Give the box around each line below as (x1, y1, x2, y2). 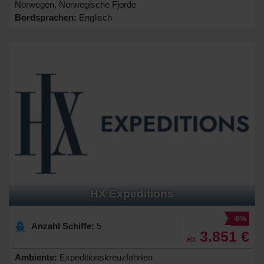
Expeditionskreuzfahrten (57, 252, 153, 263)
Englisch (77, 12, 112, 22)
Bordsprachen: (15, 12, 77, 22)
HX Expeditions (90, 187, 174, 200)
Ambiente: (15, 252, 57, 263)
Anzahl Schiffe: (31, 221, 94, 232)
